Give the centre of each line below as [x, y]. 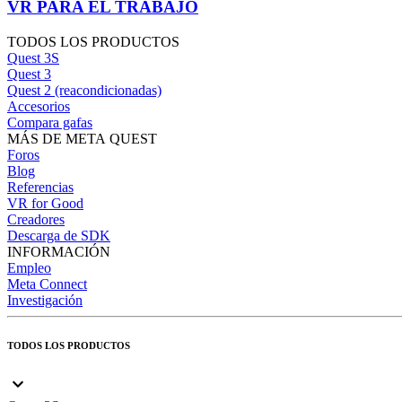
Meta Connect [47, 284]
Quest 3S [33, 57]
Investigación [45, 300]
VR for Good [45, 203]
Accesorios [39, 106]
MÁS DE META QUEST [82, 138]
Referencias [40, 187]
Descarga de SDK [59, 235]
